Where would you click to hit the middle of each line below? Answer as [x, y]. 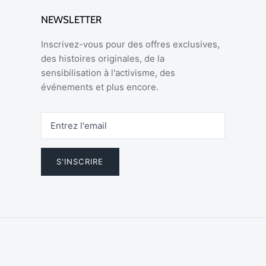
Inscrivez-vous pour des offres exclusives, [130, 45]
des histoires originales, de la [103, 59]
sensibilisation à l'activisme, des [108, 73]
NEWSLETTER [71, 20]
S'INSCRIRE [80, 162]
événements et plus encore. [100, 87]
